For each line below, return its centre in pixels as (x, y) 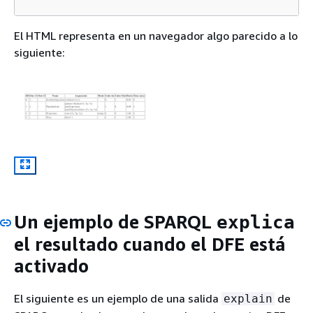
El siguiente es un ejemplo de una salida (118, 299)
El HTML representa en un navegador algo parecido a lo (156, 35)
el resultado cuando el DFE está (150, 244)
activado (51, 265)
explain (248, 299)
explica (256, 222)
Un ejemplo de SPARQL (115, 221)
